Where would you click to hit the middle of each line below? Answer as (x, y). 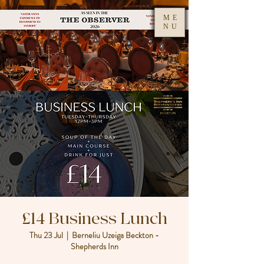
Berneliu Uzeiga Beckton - (115, 235)
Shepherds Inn (94, 246)
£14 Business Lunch (94, 219)
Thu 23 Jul (46, 235)
